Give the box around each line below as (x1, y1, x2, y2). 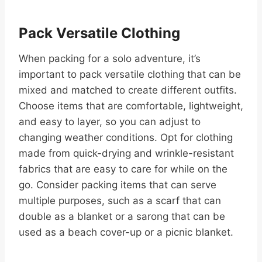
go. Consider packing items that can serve (19, 178, 216, 191)
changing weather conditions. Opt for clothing (19, 131, 233, 143)
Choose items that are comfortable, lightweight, (19, 99, 243, 112)
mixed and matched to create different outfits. (19, 84, 237, 96)
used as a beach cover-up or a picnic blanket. (19, 226, 233, 238)
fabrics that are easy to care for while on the (19, 163, 227, 175)
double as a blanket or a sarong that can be (19, 210, 225, 222)
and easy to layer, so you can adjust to (19, 115, 201, 127)
